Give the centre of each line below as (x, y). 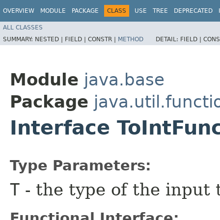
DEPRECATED (193, 11)
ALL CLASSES (23, 27)
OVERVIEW (19, 11)
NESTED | (50, 39)
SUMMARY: (19, 39)
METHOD (131, 39)
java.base (124, 79)
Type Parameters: (81, 165)
